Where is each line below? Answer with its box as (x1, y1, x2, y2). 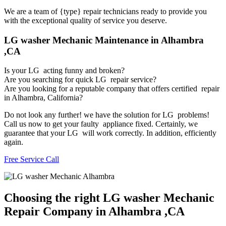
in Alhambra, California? (4, 93, 83, 102)
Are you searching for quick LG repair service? (4, 75, 156, 84)
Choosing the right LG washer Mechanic (4, 191, 214, 205)
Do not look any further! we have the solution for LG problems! (4, 110, 209, 120)
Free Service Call (4, 155, 59, 164)
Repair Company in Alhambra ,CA (4, 205, 185, 218)
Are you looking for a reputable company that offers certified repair (4, 84, 219, 93)
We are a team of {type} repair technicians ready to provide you (4, 7, 207, 16)
